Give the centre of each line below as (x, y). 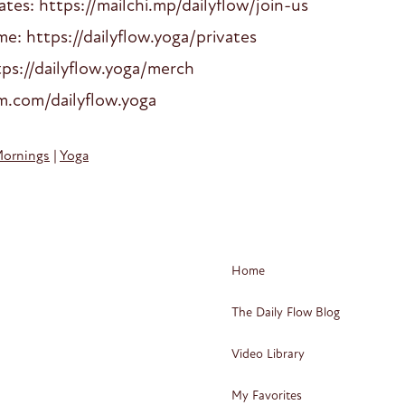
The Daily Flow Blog (286, 312)
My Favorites (267, 396)
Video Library (268, 354)
